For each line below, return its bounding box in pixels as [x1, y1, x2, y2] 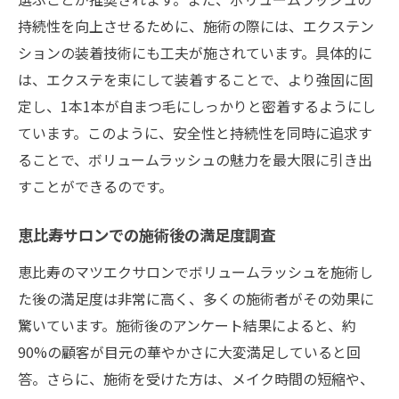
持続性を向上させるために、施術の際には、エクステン [18, 14, 374, 37]
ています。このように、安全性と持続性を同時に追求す [18, 121, 372, 143]
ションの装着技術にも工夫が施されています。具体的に [18, 41, 372, 63]
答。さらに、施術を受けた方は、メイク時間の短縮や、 [18, 367, 374, 389]
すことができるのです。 [18, 175, 173, 197]
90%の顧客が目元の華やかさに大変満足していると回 [18, 340, 361, 362]
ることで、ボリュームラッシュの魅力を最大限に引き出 [18, 148, 372, 170]
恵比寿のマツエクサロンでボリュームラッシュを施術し [18, 260, 373, 282]
